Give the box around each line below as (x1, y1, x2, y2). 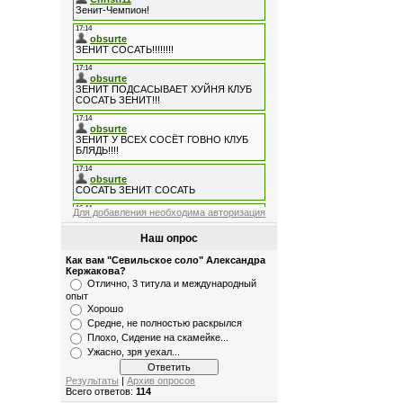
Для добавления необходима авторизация (73, 207, 266, 218)
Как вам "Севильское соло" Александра (66, 255, 266, 265)
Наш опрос (140, 232, 199, 245)
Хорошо (87, 303, 124, 314)
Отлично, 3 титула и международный (87, 278, 257, 289)
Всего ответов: (66, 386, 137, 397)
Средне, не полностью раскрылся (87, 318, 243, 328)
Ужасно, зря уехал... (87, 346, 181, 357)
